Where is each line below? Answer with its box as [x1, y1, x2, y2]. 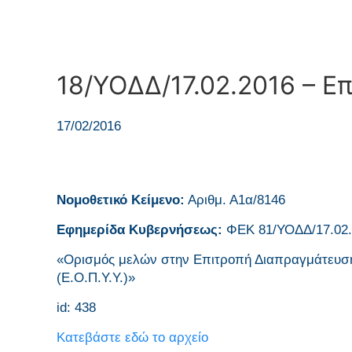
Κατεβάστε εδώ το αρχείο [57, 330, 208, 345]
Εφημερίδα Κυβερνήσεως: [57, 222, 226, 237]
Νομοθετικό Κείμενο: [57, 192, 185, 207]
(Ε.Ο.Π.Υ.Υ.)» [57, 270, 135, 285]
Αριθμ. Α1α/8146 [185, 192, 285, 207]
